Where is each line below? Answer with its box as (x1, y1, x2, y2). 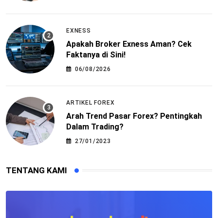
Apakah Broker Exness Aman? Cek (66, 39, 192, 49)
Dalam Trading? (66, 122, 124, 132)
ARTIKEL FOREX (66, 99, 115, 107)
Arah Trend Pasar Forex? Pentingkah (66, 111, 202, 121)
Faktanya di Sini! (66, 50, 126, 60)
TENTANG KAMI (6, 165, 67, 175)
